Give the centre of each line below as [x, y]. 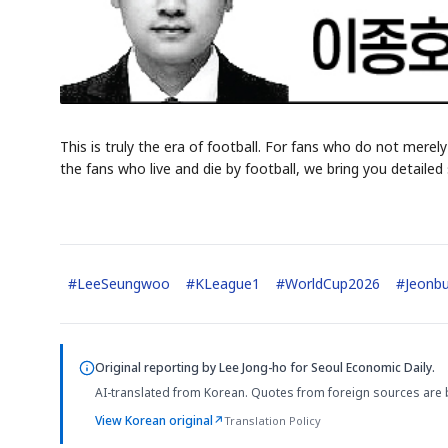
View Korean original [154, 420]
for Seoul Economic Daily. [361, 367]
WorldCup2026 [332, 283]
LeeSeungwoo [123, 283]
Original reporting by [157, 367]
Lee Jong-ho [253, 367]
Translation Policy [272, 420]
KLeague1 [227, 283]
